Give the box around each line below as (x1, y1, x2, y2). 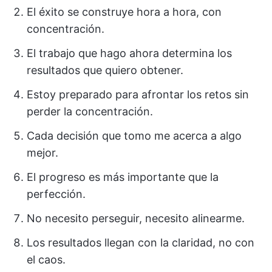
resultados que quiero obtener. (27, 63, 183, 76)
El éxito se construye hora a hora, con (27, 5, 222, 18)
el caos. (27, 253, 66, 266)
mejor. (27, 146, 58, 159)
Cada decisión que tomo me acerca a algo (27, 129, 242, 142)
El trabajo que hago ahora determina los (27, 46, 232, 59)
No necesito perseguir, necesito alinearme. (27, 211, 245, 225)
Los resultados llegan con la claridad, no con (27, 236, 254, 249)
